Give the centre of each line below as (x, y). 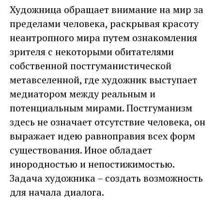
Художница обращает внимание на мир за (107, 9)
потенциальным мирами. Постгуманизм (101, 108)
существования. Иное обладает (81, 150)
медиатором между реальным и (83, 93)
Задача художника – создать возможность (106, 178)
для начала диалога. (57, 192)
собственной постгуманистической (91, 65)
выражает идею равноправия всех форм (102, 136)
